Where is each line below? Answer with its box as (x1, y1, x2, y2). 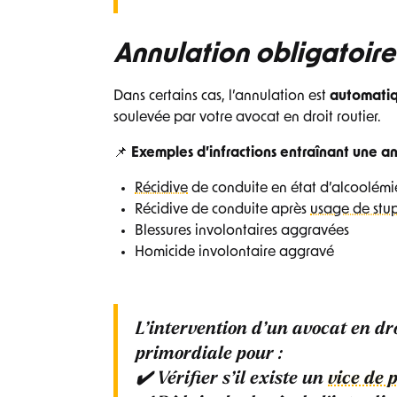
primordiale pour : (136, 346, 283, 364)
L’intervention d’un (136, 321, 292, 339)
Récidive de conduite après (135, 203, 310, 218)
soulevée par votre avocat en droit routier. (113, 111, 381, 126)
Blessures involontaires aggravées (135, 224, 349, 239)
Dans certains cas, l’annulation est (113, 90, 330, 105)
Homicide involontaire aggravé (135, 245, 334, 261)
